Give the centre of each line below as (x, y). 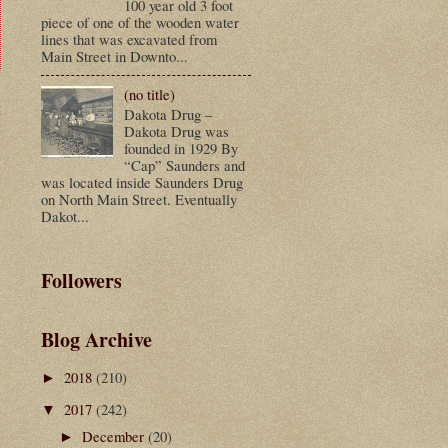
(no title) (149, 94)
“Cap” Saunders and (184, 165)
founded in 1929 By (180, 148)
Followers (81, 280)
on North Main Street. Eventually (139, 199)
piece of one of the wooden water (140, 21)
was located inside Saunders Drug (142, 182)
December (114, 435)
